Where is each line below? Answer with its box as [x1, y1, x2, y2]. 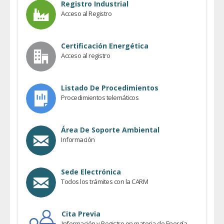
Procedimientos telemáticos [61, 92, 139, 102]
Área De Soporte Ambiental [61, 124, 159, 134]
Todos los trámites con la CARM [61, 176, 148, 186]
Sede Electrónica [61, 166, 121, 176]
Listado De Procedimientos [61, 82, 158, 92]
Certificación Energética [61, 40, 148, 50]
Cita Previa [61, 208, 100, 218]
